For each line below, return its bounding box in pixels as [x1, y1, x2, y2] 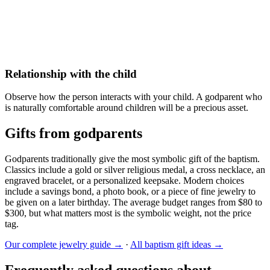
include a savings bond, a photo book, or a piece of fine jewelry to [5, 186, 256, 197]
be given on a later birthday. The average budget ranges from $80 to [5, 197, 262, 208]
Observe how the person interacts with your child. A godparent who [5, 92, 262, 102]
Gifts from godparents [5, 125, 142, 142]
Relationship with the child [5, 67, 137, 80]
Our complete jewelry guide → [5, 239, 123, 250]
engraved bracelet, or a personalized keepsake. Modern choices [5, 175, 244, 186]
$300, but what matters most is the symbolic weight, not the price [5, 208, 251, 219]
